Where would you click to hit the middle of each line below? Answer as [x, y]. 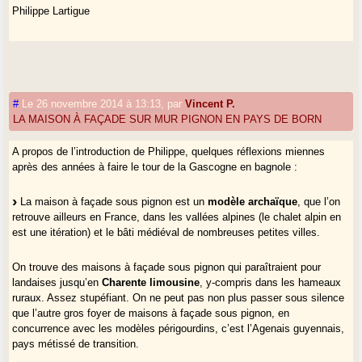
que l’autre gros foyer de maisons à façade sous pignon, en [151, 313]
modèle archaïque [253, 201]
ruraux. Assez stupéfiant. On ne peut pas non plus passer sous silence [179, 297]
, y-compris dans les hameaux [271, 282]
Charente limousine [151, 282]
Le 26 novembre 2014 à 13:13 [92, 103]
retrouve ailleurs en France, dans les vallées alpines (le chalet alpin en [177, 217]
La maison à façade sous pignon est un [113, 201]
